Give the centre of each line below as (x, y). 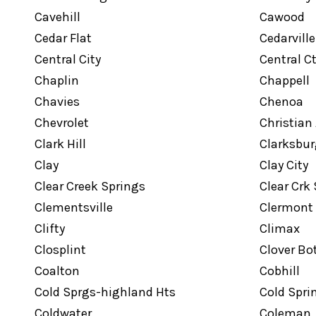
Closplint (60, 250)
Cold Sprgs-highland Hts (105, 292)
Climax (279, 229)
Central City (67, 59)
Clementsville (73, 207)
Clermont (286, 207)
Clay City (284, 165)
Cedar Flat (63, 38)
